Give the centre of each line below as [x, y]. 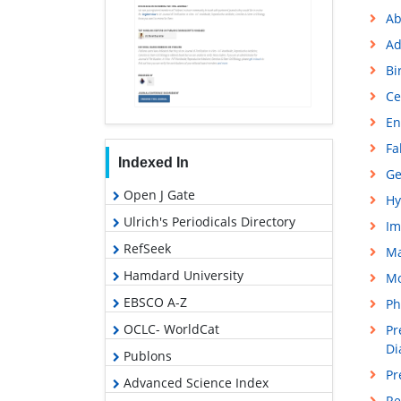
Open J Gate [158, 194]
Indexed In [153, 162]
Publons [146, 355]
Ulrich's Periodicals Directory [208, 221]
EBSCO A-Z [154, 302]
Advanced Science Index [194, 382]
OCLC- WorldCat [170, 328]
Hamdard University [182, 275]
